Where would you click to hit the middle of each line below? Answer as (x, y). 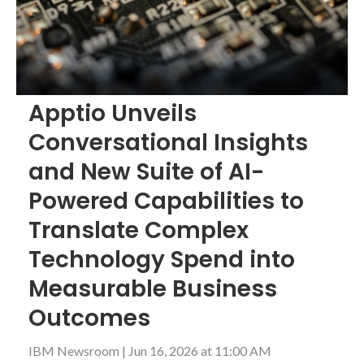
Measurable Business (153, 289)
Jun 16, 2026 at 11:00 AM (199, 351)
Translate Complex (139, 231)
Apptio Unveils (113, 114)
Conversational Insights (168, 143)
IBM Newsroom (75, 351)
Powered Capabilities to (166, 201)
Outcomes (89, 318)
